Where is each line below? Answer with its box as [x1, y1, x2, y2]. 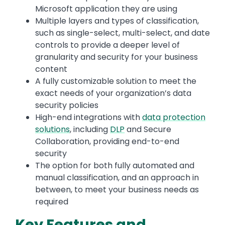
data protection [142, 111, 205, 124]
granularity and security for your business [35, 51, 198, 63]
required [35, 196, 68, 208]
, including [70, 124, 110, 136]
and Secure [125, 124, 171, 136]
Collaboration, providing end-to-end [35, 136, 179, 148]
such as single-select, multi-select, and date [35, 27, 210, 39]
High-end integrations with [35, 111, 142, 124]
